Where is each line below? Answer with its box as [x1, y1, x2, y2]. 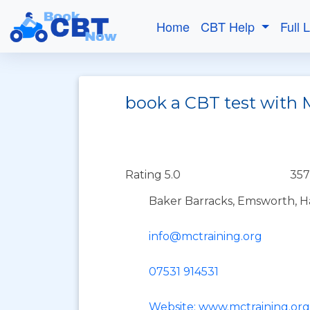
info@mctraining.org [149, 230, 262, 243]
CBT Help [201, 17, 259, 35]
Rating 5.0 [125, 168, 181, 182]
